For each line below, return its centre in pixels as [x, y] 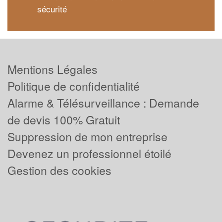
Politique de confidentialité [74, 86]
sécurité [52, 9]
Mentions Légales [53, 69]
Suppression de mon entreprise [87, 136]
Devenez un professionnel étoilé [89, 153]
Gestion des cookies [59, 170]
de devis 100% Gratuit [64, 119]
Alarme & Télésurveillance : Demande [103, 103]
